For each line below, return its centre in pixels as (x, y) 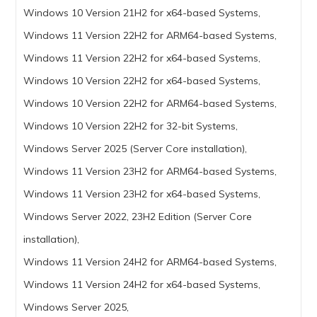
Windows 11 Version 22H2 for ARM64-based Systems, (150, 36)
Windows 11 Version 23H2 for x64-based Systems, (142, 194)
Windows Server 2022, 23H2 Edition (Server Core (138, 217)
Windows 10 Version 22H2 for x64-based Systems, (142, 81)
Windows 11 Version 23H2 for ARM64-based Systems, (150, 172)
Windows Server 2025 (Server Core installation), (136, 149)
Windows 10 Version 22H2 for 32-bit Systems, (131, 126)
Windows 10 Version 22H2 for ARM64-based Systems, (150, 104)
